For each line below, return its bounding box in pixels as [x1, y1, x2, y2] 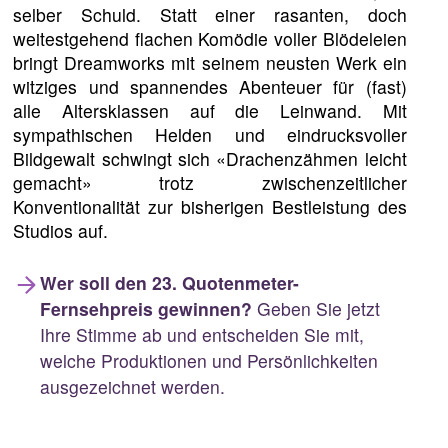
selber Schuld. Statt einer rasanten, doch [13, 2, 407, 28]
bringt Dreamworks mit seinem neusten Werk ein [13, 50, 407, 76]
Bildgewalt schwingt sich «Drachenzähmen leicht [13, 146, 407, 172]
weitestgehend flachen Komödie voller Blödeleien [13, 26, 407, 52]
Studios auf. [13, 218, 109, 244]
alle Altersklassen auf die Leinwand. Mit [13, 98, 407, 124]
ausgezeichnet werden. [39, 373, 225, 399]
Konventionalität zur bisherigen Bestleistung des [13, 194, 407, 220]
